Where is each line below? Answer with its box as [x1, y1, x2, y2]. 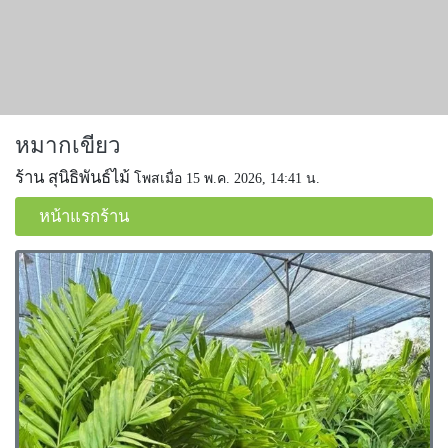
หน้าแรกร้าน [39, 206, 129, 226]
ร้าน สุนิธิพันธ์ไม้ [15, 168, 130, 187]
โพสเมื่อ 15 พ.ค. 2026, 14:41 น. [134, 171, 320, 186]
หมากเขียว [15, 132, 121, 158]
